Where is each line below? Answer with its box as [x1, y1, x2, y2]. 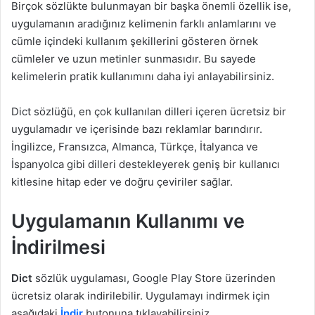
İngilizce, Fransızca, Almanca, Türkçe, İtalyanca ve [11, 139, 258, 153]
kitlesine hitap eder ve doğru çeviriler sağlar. [11, 174, 233, 188]
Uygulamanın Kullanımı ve [11, 209, 245, 233]
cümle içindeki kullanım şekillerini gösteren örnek [11, 34, 258, 48]
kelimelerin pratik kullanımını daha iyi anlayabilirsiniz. [11, 69, 274, 83]
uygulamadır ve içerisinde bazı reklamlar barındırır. [11, 122, 262, 136]
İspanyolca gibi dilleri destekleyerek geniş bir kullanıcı [11, 157, 280, 171]
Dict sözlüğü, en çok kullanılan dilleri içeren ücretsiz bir [11, 104, 286, 118]
